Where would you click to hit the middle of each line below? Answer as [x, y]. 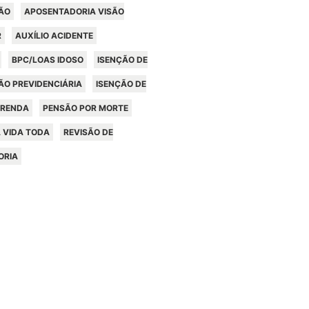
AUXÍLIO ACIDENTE [54, 36]
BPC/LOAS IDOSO [48, 60]
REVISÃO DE [88, 132]
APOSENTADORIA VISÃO [74, 11]
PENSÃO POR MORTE [86, 108]
